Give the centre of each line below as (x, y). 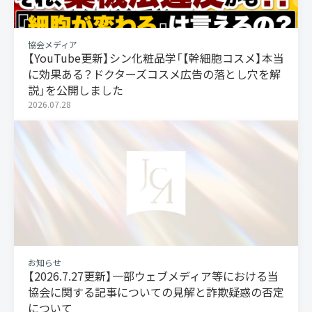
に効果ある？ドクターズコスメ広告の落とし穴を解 (154, 74)
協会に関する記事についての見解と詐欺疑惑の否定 (156, 292)
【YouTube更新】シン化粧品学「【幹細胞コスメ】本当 (156, 58)
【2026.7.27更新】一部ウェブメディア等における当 (153, 276)
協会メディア (53, 45)
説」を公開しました (76, 90)
